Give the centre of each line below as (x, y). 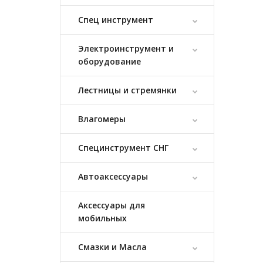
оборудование (109, 61)
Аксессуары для (112, 205)
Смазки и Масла (112, 247)
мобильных (102, 218)
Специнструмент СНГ (123, 148)
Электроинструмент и (126, 48)
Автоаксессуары (113, 176)
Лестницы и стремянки (127, 90)
